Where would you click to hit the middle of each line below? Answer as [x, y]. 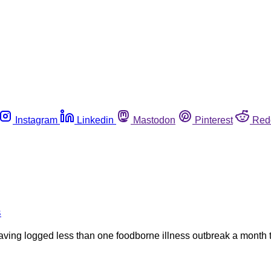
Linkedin [95, 120]
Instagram [36, 120]
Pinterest [214, 120]
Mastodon [154, 120]
